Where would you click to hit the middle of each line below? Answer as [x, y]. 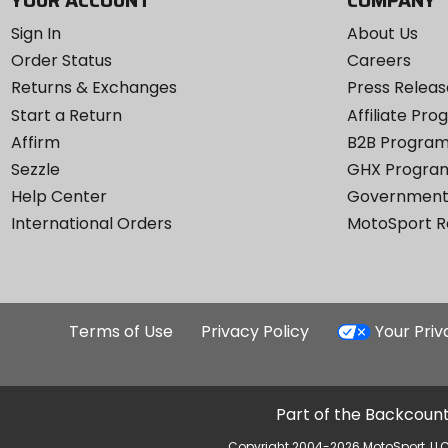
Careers [378, 61]
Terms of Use [120, 332]
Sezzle [35, 169]
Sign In [35, 34]
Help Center [58, 197]
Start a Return [66, 115]
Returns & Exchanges [93, 88]
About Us [382, 34]
